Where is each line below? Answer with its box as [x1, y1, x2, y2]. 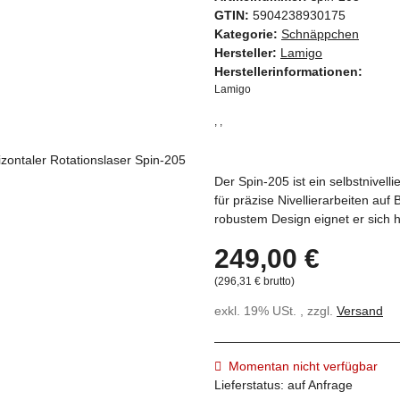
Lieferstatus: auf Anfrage [214, 378, 353, 393]
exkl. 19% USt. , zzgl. [214, 304, 337, 319]
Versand [337, 304, 383, 319]
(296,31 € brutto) [214, 275, 295, 288]
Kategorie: [214, 27, 281, 42]
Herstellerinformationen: [214, 64, 362, 79]
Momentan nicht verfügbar [229, 359, 378, 374]
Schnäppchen [281, 27, 359, 42]
